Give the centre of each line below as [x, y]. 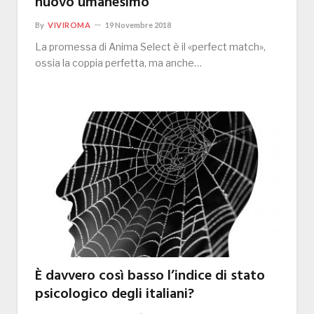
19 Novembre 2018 [138, 25]
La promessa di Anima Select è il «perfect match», [150, 47]
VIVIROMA [69, 25]
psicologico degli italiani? [115, 294]
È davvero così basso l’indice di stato [150, 276]
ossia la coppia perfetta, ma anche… [118, 63]
